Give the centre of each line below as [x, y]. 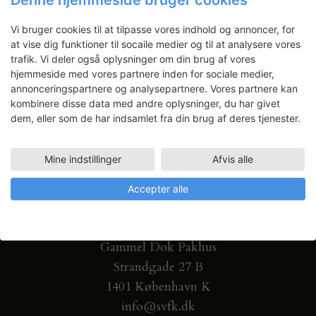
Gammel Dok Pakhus [158, 248]
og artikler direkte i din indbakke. [158, 12]
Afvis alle [233, 159]
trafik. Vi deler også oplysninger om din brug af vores [133, 59]
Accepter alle [158, 189]
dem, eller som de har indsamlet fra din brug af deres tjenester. [156, 118]
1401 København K [158, 287]
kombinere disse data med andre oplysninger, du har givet [145, 103]
